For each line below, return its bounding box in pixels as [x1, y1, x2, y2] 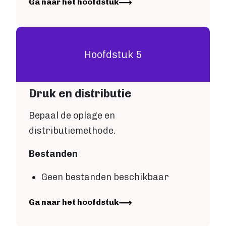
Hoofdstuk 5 [84, 48, 142, 61]
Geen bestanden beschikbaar [41, 172, 169, 183]
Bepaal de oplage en [29, 110, 115, 122]
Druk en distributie [29, 87, 132, 101]
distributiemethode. [29, 125, 116, 137]
